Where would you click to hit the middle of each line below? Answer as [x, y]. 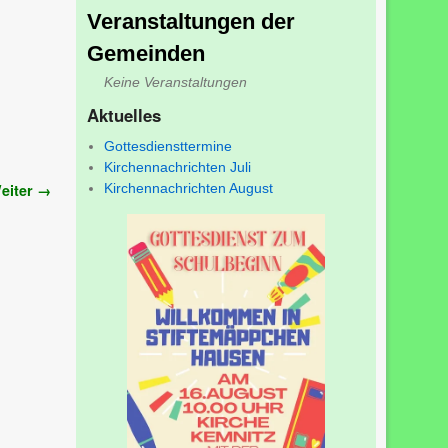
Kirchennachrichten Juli [178, 167]
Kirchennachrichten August [189, 188]
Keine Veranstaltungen [176, 81]
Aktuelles [124, 114]
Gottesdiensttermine [168, 146]
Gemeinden [146, 53]
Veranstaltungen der [191, 21]
